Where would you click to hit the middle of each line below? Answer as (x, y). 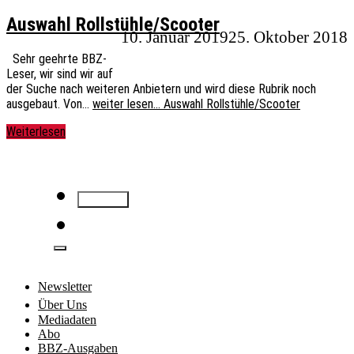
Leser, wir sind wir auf (60, 74)
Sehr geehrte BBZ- (56, 59)
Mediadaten (67, 320)
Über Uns (62, 305)
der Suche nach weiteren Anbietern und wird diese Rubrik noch (161, 89)
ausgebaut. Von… (49, 104)
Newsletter (65, 287)
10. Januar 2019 (175, 37)
